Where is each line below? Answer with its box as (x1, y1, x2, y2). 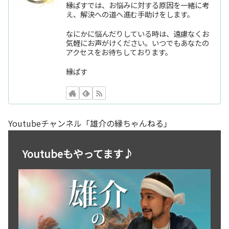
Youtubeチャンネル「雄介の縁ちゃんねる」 (8, 117, 172, 129)
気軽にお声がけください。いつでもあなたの (66, 37, 210, 48)
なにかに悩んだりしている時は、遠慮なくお (66, 28, 210, 39)
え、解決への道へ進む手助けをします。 (66, 8, 195, 19)
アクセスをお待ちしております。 (66, 46, 173, 57)
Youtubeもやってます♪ (22, 146, 133, 161)
